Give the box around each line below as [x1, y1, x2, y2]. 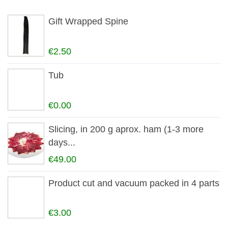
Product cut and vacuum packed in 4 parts [48, 178, 219, 188]
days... [48, 137, 75, 148]
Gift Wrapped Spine [48, 16, 128, 27]
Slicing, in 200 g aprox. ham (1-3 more [48, 124, 204, 134]
